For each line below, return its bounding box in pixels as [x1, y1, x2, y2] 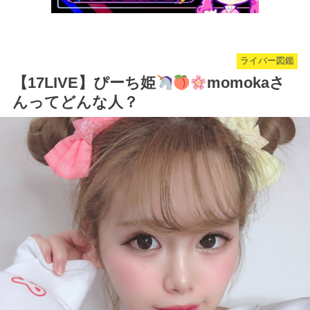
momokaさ [206, 74, 285, 92]
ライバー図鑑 [239, 56, 294, 66]
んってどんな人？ [12, 93, 138, 111]
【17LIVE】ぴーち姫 [12, 74, 156, 92]
